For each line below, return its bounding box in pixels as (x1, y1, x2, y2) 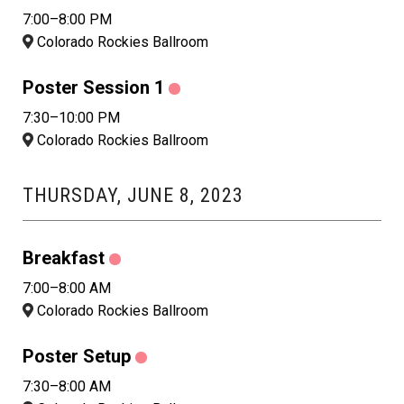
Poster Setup (23, 345, 131, 368)
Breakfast (23, 247, 105, 270)
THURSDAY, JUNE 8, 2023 (23, 184, 243, 207)
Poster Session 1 (23, 77, 164, 99)
